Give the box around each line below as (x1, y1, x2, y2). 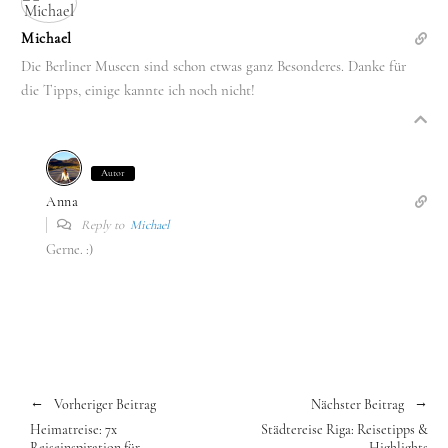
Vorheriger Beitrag (54, 395, 156, 413)
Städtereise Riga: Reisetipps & (261, 420, 428, 438)
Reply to (78, 216, 130, 233)
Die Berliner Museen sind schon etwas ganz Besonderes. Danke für (21, 56, 406, 75)
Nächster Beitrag (311, 395, 404, 413)
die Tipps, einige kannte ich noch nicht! (21, 80, 255, 99)
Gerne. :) (46, 240, 93, 258)
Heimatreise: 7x (30, 420, 117, 438)
